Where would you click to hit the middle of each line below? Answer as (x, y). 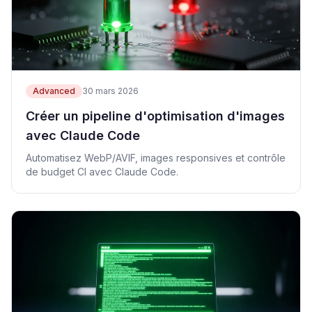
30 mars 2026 (110, 91)
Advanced (54, 91)
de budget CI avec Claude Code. (102, 172)
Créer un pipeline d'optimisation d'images (155, 116)
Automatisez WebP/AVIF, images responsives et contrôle (156, 158)
